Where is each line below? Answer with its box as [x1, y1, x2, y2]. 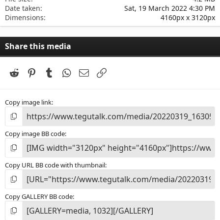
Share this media [5, 40, 71, 52]
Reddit [20, 67, 42, 77]
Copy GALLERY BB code [5, 192, 73, 201]
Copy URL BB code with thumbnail [5, 161, 105, 170]
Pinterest [37, 67, 67, 77]
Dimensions [5, 12, 44, 22]
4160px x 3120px [161, 12, 215, 22]
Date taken [5, 3, 40, 13]
